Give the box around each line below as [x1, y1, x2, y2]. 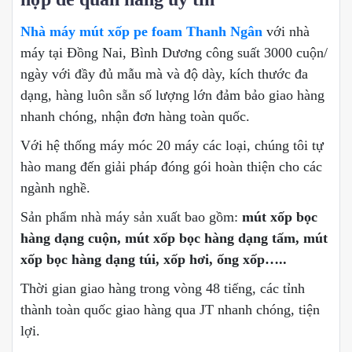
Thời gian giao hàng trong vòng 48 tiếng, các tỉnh [20, 280, 305, 296]
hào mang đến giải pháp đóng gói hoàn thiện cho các [20, 158, 322, 174]
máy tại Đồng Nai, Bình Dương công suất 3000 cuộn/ [20, 44, 328, 60]
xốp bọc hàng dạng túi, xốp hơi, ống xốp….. [20, 251, 287, 267]
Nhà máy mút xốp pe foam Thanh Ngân [20, 23, 266, 39]
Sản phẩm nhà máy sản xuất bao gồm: [20, 208, 242, 225]
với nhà [266, 23, 310, 39]
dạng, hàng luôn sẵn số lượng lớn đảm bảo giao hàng [20, 86, 324, 103]
